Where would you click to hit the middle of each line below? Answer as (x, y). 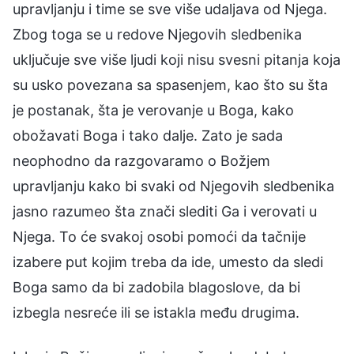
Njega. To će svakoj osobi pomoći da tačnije (159, 236)
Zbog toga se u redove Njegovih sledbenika (157, 34)
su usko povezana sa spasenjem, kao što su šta (170, 85)
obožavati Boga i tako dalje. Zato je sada (148, 135)
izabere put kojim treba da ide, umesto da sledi (168, 262)
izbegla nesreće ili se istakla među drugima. (156, 312)
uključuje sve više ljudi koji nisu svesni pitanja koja (177, 59)
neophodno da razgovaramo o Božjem (141, 160)
